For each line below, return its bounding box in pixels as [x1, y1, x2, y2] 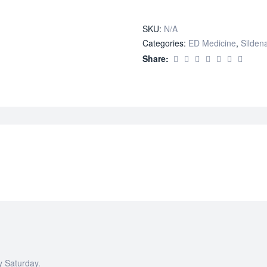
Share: [142, 52, 169, 64]
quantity [202, 1, 233, 11]
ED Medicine [188, 36, 236, 49]
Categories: [142, 36, 188, 49]
